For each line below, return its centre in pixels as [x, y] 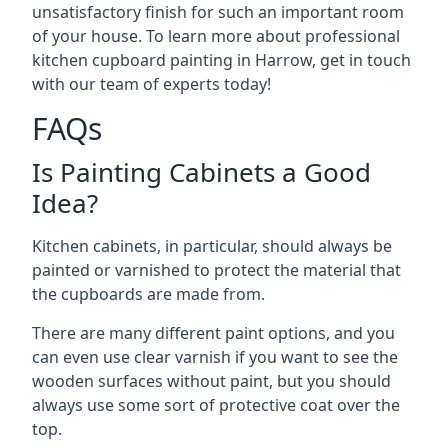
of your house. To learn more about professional [216, 36]
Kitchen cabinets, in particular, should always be [212, 246]
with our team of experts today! [151, 84]
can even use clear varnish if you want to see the [215, 357]
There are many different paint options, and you [213, 333]
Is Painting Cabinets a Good [201, 172]
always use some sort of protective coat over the [216, 405]
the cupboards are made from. [148, 294]
